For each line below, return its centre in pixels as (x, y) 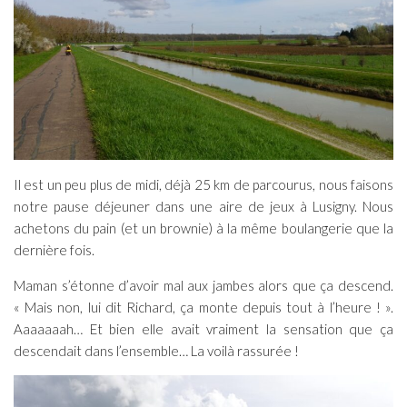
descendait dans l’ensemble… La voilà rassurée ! (156, 351)
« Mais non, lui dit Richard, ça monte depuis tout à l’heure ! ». (203, 308)
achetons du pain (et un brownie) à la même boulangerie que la (203, 228)
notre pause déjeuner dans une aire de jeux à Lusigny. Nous (203, 207)
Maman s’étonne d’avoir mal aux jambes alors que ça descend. (203, 286)
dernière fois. (54, 250)
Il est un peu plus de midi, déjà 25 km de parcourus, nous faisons (203, 185)
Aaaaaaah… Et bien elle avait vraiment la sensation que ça (203, 329)
